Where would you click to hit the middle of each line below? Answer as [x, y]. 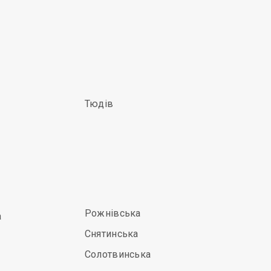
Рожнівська [113, 213]
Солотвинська [118, 254]
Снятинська [111, 234]
